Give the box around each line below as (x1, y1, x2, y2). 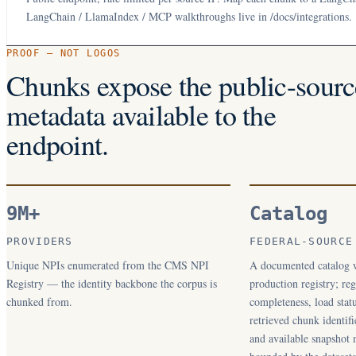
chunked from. (6, 294, 72, 309)
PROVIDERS (6, 235, 73, 247)
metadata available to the (6, 95, 276, 133)
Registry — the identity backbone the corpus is (6, 276, 217, 291)
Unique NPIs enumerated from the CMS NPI (6, 257, 209, 273)
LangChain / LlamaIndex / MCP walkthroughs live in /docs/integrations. (26, 9, 352, 24)
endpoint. (6, 125, 109, 163)
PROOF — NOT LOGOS (6, 48, 121, 59)
